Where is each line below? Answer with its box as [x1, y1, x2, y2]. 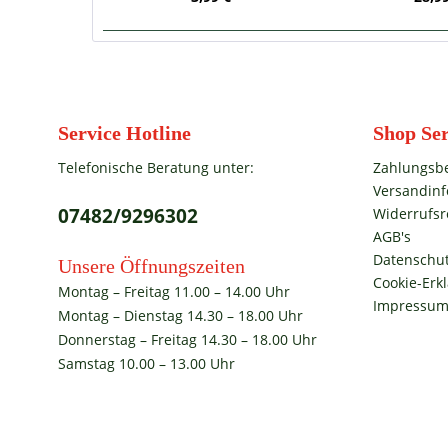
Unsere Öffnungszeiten [58, 255, 245, 277]
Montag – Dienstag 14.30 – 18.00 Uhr [58, 306, 303, 325]
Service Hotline [58, 122, 191, 144]
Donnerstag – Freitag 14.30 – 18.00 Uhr [58, 330, 317, 349]
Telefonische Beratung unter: [58, 158, 254, 177]
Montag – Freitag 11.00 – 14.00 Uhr [58, 282, 290, 301]
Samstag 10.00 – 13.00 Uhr [58, 354, 235, 373]
